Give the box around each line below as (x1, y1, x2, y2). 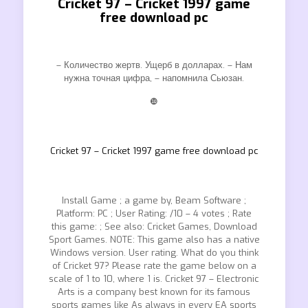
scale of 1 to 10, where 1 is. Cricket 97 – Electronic (49, 273, 259, 285)
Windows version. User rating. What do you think (49, 247, 258, 258)
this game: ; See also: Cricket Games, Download (51, 221, 257, 232)
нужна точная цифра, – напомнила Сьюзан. (64, 72, 244, 84)
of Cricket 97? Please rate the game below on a (52, 260, 256, 272)
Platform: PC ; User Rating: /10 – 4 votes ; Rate (56, 208, 252, 219)
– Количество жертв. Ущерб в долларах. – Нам (56, 59, 252, 71)
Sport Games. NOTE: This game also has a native (48, 234, 260, 245)
